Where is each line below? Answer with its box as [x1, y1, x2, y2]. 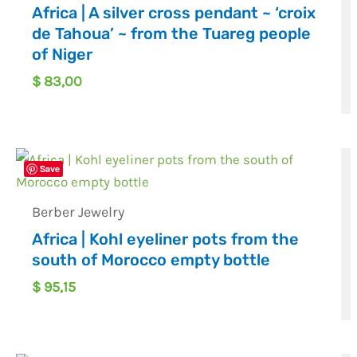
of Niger [32, 44, 93, 64]
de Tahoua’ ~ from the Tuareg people [32, 23, 312, 43]
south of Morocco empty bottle [32, 250, 271, 270]
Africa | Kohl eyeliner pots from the [32, 229, 300, 249]
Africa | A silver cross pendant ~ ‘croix [32, 2, 316, 22]
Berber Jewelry [32, 203, 125, 222]
